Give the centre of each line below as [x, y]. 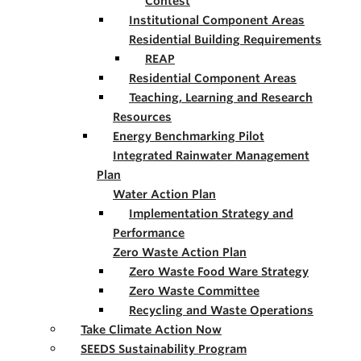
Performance [149, 233]
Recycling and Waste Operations [221, 310]
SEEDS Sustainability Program [164, 349]
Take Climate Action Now [151, 330]
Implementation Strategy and [211, 214]
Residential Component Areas [213, 78]
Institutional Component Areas [217, 20]
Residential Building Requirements [225, 39]
